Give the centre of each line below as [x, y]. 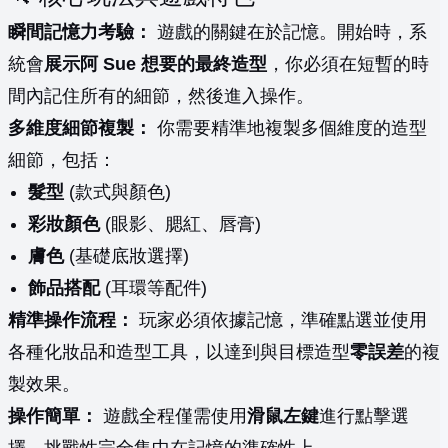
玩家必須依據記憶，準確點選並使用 [280, 320]
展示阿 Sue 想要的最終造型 [155, 64]
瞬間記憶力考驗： [80, 32]
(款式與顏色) [117, 192]
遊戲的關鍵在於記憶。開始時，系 [289, 32]
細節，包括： [62, 160]
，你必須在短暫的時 [348, 64]
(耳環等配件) [153, 288]
